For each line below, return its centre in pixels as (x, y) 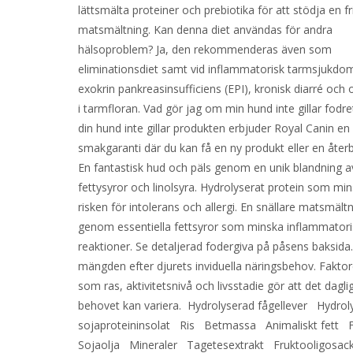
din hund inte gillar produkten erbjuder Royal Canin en (214, 128)
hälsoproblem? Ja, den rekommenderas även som (205, 49)
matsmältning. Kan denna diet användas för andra (206, 30)
